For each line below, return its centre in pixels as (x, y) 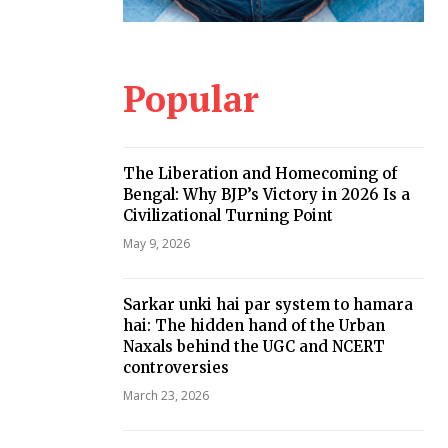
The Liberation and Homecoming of (259, 173)
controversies (175, 367)
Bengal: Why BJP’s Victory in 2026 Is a (266, 194)
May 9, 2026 (156, 243)
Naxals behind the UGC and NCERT (253, 346)
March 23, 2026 (165, 395)
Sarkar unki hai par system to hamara (267, 304)
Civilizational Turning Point (227, 215)
